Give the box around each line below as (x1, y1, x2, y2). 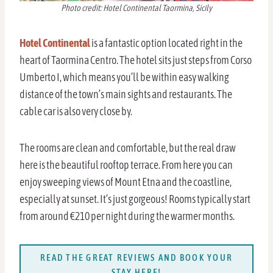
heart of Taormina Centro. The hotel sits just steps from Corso (19, 54, 252, 67)
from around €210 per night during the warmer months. (19, 210, 235, 223)
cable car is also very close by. (19, 105, 133, 118)
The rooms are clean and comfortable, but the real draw (19, 141, 236, 155)
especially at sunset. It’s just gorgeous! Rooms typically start (19, 193, 250, 206)
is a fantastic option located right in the (91, 37, 243, 50)
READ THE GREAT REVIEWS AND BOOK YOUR (40, 252, 233, 263)
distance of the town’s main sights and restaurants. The (19, 88, 232, 101)
